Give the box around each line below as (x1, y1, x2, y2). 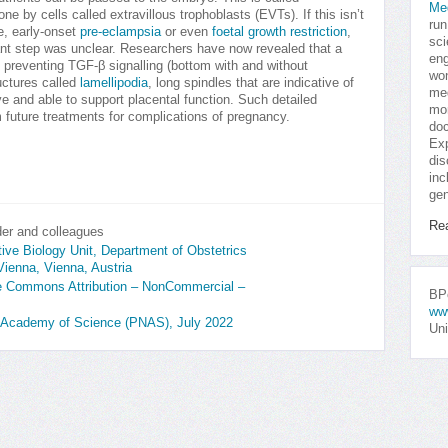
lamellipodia (80, 76, 148, 90)
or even (161, 25, 212, 39)
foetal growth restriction (212, 25, 347, 39)
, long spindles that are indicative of (148, 76, 354, 90)
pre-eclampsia (80, 25, 161, 39)
